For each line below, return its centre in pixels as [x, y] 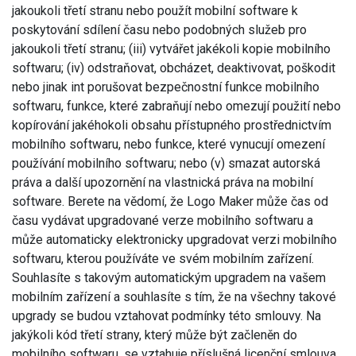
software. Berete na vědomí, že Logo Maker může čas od [170, 201]
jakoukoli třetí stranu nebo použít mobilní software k [155, 10]
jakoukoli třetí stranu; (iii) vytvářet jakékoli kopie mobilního [171, 48]
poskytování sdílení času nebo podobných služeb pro [159, 29]
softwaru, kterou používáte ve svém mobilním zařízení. [163, 258]
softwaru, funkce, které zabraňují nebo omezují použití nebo [176, 106]
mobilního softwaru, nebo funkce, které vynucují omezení [168, 144]
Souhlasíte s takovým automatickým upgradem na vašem [169, 277]
